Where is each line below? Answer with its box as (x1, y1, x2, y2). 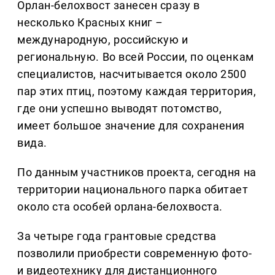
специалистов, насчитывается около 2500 (17, 67, 247, 80)
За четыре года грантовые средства (17, 229, 217, 242)
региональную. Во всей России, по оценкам (17, 50, 254, 63)
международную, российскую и (17, 33, 188, 46)
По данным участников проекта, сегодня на (17, 165, 257, 179)
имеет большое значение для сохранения (17, 118, 245, 132)
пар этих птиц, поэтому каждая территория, (17, 84, 257, 98)
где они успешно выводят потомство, (17, 101, 222, 115)
